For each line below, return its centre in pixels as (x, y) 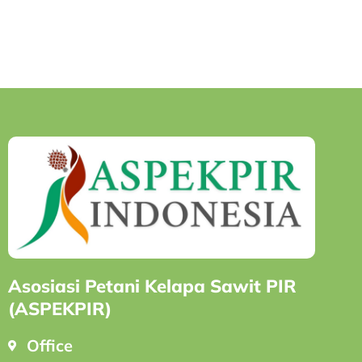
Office (49, 346)
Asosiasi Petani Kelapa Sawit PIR (152, 286)
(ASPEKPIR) (60, 309)
